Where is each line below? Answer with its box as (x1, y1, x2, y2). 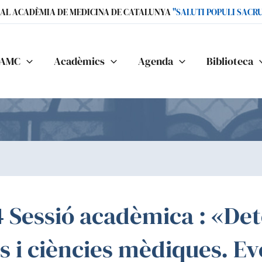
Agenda (137, 53, 173, 68)
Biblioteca (206, 53, 253, 68)
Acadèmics (54, 53, 105, 68)
